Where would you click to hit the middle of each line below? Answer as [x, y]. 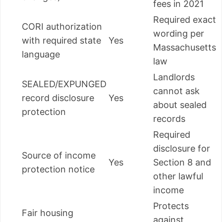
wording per [179, 34]
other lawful [178, 176]
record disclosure [58, 98]
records [169, 119]
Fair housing [48, 213]
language [41, 55]
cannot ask [176, 91]
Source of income [59, 156]
